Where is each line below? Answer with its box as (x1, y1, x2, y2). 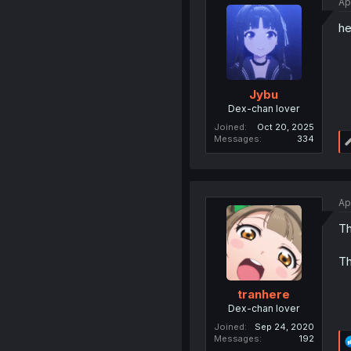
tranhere (237, 287, 291, 302)
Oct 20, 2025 (256, 121, 314, 132)
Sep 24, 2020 (254, 321, 314, 332)
